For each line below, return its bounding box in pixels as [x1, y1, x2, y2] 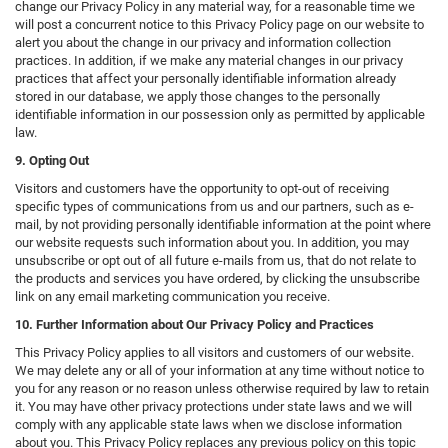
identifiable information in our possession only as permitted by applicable [15, 107, 425, 123]
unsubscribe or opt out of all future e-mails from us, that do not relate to [15, 253, 416, 269]
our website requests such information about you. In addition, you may [15, 235, 409, 251]
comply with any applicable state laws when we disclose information [15, 417, 402, 433]
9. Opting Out [15, 153, 89, 169]
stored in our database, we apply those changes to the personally [15, 89, 380, 105]
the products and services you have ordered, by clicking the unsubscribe [15, 271, 420, 287]
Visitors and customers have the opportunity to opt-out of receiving [15, 181, 389, 197]
